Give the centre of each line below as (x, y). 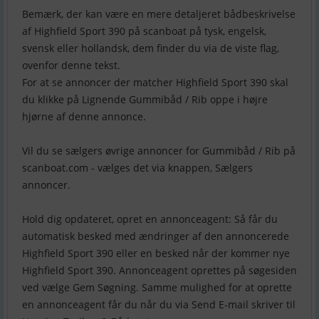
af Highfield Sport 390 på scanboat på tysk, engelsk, (144, 31)
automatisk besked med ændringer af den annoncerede (156, 236)
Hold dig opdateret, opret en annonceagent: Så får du (150, 219)
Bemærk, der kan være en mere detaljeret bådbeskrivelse (159, 14)
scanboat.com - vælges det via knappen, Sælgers (137, 168)
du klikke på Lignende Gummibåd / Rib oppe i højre (145, 100)
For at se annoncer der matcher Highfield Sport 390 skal (155, 83)
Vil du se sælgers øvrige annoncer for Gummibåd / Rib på (159, 151)
